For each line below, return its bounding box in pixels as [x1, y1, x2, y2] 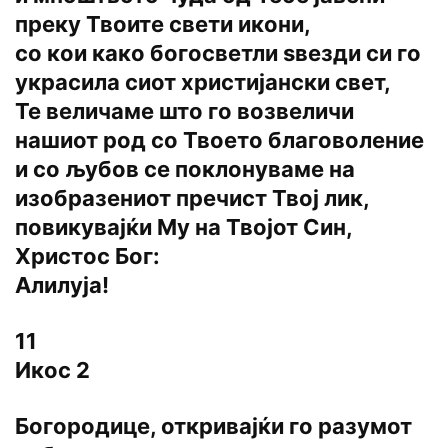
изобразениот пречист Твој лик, [15, 185, 370, 212]
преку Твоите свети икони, [15, 11, 311, 38]
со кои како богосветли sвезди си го [15, 40, 421, 67]
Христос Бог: [15, 243, 160, 270]
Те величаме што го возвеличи [15, 98, 354, 125]
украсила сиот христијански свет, [15, 69, 391, 96]
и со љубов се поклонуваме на [15, 156, 355, 183]
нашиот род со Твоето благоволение [15, 127, 424, 154]
